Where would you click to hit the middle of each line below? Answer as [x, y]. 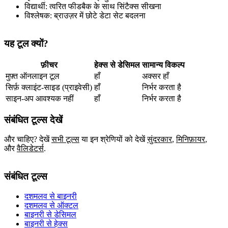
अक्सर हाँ [155, 76]
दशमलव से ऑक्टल [51, 205]
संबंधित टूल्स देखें [33, 120]
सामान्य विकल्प [163, 65]
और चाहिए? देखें [27, 139]
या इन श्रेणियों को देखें [113, 139]
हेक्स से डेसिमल [117, 65]
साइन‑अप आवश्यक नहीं [40, 98]
